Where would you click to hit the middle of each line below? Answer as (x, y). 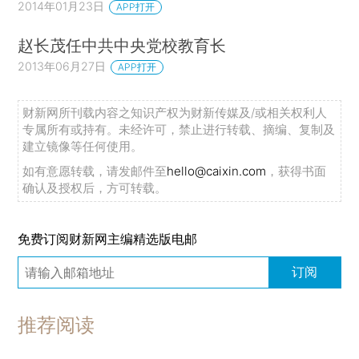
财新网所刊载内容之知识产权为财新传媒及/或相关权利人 (175, 112)
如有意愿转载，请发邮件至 (95, 171)
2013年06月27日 (62, 66)
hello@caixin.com (217, 171)
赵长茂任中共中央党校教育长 (122, 45)
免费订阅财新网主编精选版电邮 (108, 238)
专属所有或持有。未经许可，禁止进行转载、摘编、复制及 (179, 129)
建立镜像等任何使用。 (83, 146)
